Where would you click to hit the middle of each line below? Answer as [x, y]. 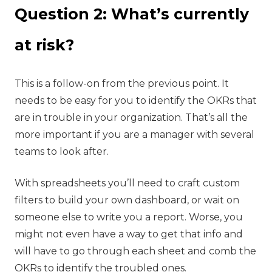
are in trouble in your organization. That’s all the [131, 117]
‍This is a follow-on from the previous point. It [122, 83]
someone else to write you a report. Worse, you [129, 217]
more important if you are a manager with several [134, 134]
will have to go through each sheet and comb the [135, 251]
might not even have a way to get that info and [129, 234]
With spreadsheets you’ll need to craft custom [127, 183]
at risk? [44, 45]
